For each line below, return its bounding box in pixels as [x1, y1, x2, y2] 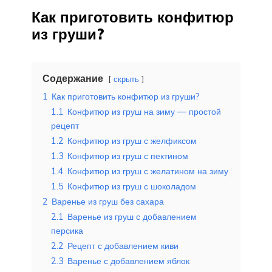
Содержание [42, 72, 103, 84]
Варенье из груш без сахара [52, 195, 164, 207]
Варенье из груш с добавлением [67, 211, 197, 222]
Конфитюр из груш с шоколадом [67, 180, 196, 192]
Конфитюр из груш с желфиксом [67, 135, 197, 146]
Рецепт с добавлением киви [67, 240, 178, 251]
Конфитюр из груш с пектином [67, 150, 188, 161]
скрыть [114, 73, 139, 84]
